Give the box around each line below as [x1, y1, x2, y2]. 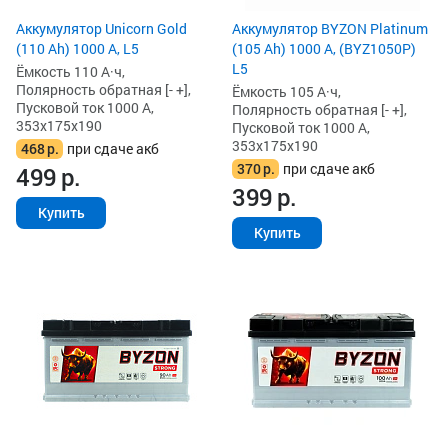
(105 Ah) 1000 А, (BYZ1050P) [232, 38, 416, 58]
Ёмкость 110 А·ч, [16, 61, 125, 81]
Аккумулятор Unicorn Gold [16, 18, 187, 38]
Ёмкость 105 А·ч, [232, 81, 341, 101]
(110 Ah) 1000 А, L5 [16, 38, 139, 58]
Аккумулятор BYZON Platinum [232, 18, 428, 38]
